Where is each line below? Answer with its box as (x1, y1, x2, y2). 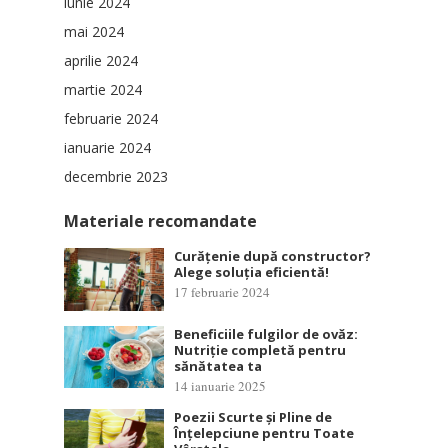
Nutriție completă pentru (174, 340, 346, 359)
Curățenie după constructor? (174, 247, 371, 266)
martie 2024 (64, 80, 142, 100)
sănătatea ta (174, 356, 262, 375)
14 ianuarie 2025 (174, 376, 266, 395)
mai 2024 (64, 22, 124, 42)
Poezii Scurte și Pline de (174, 407, 332, 426)
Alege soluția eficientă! (174, 263, 329, 282)
